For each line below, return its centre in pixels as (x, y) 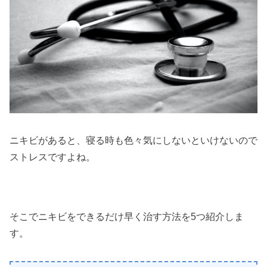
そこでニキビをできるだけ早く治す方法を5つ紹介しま (127, 217)
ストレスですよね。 (52, 157)
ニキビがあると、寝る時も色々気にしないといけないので (133, 140)
